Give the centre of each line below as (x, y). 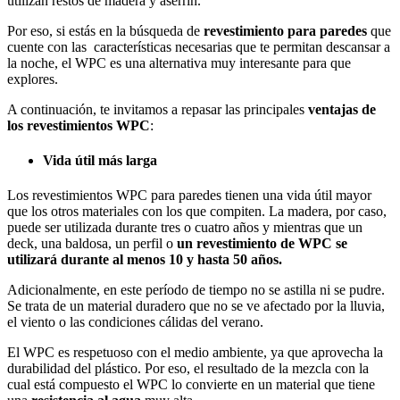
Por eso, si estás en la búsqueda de (105, 30)
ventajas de (342, 109)
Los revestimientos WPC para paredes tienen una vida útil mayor (189, 196)
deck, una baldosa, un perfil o (92, 244)
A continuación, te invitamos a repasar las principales (158, 109)
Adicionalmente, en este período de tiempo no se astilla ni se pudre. (196, 290)
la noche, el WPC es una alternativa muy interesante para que (179, 62)
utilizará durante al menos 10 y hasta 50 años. (146, 260)
